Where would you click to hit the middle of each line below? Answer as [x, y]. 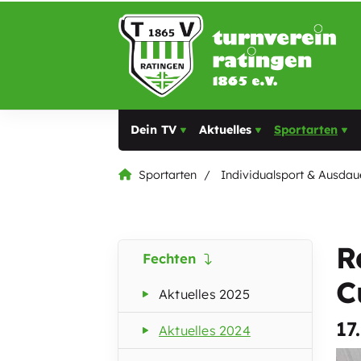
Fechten [169, 256]
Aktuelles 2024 [205, 328]
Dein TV [154, 128]
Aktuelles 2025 [204, 292]
